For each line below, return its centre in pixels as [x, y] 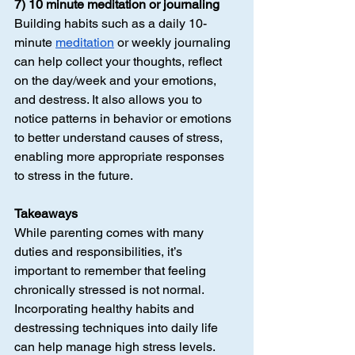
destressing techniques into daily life [118, 328]
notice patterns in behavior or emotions [124, 119]
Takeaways [46, 214]
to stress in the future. [74, 176]
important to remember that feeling [112, 271]
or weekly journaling [174, 43]
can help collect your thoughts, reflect [120, 62]
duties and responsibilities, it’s [100, 252]
